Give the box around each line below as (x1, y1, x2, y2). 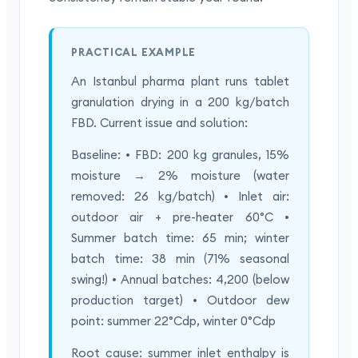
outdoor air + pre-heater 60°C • (71, 209, 289, 225)
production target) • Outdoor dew (71, 292, 289, 308)
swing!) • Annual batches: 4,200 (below (71, 272, 289, 288)
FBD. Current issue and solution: (71, 115, 248, 131)
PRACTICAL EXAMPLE (71, 46, 197, 59)
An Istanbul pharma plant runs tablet (71, 74, 289, 89)
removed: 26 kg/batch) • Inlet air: (71, 189, 289, 205)
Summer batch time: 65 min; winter (71, 230, 289, 246)
